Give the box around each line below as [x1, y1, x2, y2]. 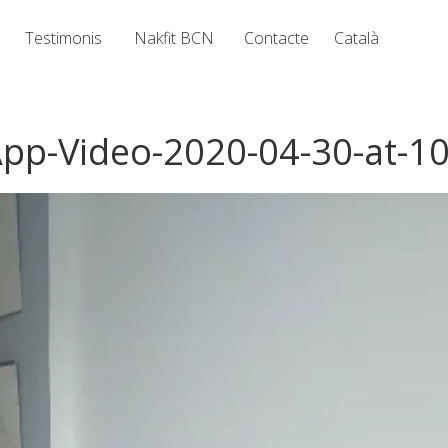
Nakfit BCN [134, 27, 215, 49]
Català [334, 27, 380, 49]
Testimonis [25, 27, 103, 49]
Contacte [244, 27, 310, 49]
